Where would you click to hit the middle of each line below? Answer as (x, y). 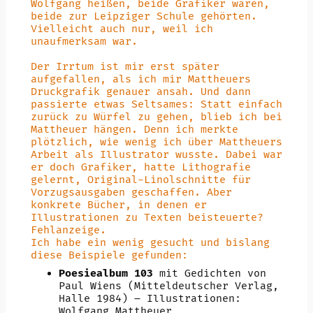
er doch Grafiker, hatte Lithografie (140, 167)
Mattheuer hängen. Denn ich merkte (134, 129)
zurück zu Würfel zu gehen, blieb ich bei (156, 117)
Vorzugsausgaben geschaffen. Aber (131, 192)
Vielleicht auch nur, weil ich (122, 29)
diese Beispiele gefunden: (109, 255)
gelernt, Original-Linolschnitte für (140, 180)
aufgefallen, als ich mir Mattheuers (140, 79)
